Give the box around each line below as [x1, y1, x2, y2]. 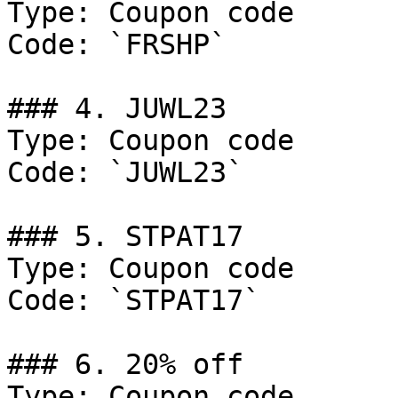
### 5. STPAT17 [7, 220, 243, 252]
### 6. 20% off [7, 348, 243, 380]
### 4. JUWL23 [7, 92, 227, 124]
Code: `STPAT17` [7, 284, 260, 316]
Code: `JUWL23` [7, 156, 243, 188]
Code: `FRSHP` [7, 28, 227, 60]
